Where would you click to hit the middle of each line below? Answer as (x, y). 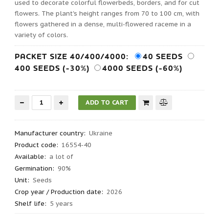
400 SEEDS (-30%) (52, 69)
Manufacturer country (49, 133)
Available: (30, 157)
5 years (61, 204)
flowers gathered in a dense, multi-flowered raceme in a (103, 24)
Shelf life (30, 204)
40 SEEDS (163, 57)
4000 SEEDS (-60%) (142, 69)
